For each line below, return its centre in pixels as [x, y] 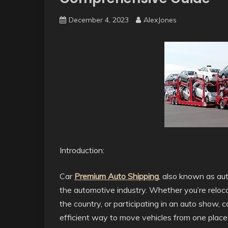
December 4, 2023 [99, 20]
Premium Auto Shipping [117, 176]
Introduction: [82, 150]
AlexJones [160, 20]
